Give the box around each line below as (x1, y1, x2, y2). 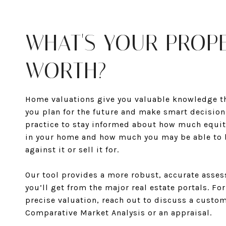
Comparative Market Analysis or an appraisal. (25, 207, 212, 217)
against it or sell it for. (25, 144, 122, 154)
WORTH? (25, 58, 107, 84)
